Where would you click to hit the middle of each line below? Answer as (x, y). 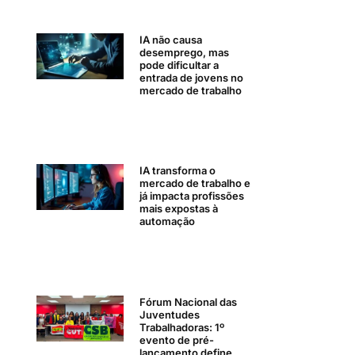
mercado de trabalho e (195, 183)
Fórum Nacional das (189, 302)
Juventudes (170, 314)
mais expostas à (179, 209)
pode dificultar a (179, 65)
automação (168, 221)
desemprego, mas (185, 52)
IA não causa (171, 39)
